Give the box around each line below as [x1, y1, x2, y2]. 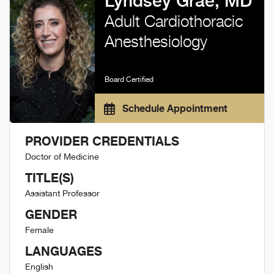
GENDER [25, 207, 77, 222]
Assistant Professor [25, 188, 100, 198]
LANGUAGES [25, 243, 102, 259]
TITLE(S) [25, 170, 74, 185]
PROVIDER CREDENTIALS [25, 133, 179, 149]
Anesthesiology [104, 32, 207, 51]
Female [25, 225, 54, 235]
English [25, 262, 53, 272]
